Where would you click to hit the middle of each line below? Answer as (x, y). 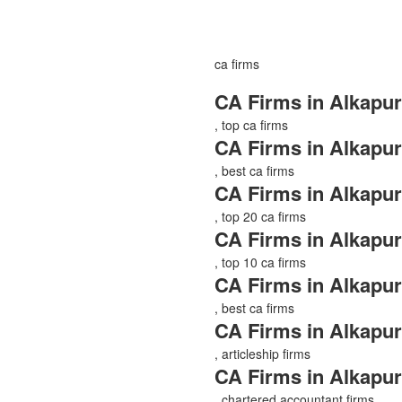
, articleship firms (262, 353)
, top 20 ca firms (260, 216)
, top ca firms (251, 124)
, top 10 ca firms (260, 262)
